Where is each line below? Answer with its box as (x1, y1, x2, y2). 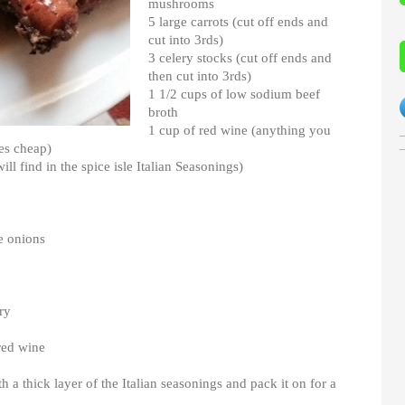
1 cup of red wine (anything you (148, 122, 331, 137)
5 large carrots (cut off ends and (148, 14, 328, 29)
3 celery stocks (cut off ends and (148, 50, 332, 65)
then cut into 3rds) (148, 68, 251, 83)
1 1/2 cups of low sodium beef (148, 86, 320, 101)
